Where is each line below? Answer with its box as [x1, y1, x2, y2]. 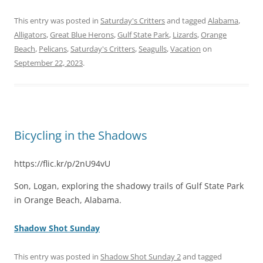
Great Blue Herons [50, 29, 114, 40]
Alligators [14, 29, 46, 40]
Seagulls [139, 43, 167, 54]
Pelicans [39, 43, 67, 54]
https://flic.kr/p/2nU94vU [14, 157, 110, 169]
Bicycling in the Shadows [14, 127, 147, 143]
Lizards [173, 29, 197, 40]
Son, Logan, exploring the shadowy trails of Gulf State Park [14, 180, 244, 191]
